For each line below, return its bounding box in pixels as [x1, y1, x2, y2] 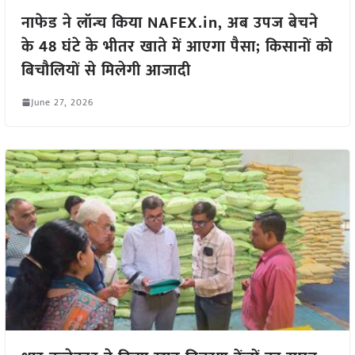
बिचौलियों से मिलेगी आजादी [21, 56, 191, 84]
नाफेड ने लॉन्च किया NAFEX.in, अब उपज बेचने [21, 9, 319, 36]
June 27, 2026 [30, 94, 94, 110]
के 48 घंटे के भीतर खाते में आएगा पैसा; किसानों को [21, 32, 333, 60]
